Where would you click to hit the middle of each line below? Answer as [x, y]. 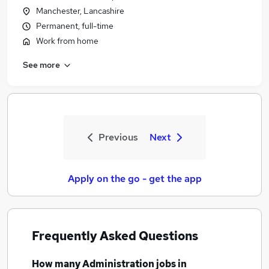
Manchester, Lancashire [80, 11]
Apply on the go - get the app [134, 179]
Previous [118, 137]
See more [41, 65]
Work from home [67, 41]
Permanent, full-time [75, 26]
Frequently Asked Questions [115, 236]
